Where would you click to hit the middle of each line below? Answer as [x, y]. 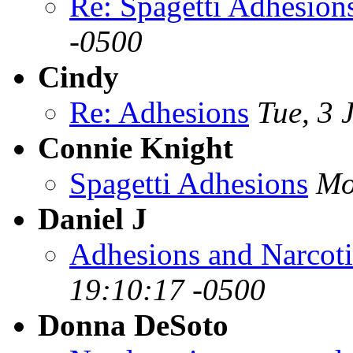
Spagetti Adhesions [189, 183]
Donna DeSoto [133, 325]
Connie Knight [136, 147]
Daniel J [93, 218]
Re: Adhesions [159, 112]
